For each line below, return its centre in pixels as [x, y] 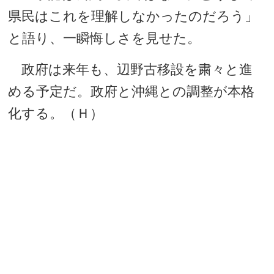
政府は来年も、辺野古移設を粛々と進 [131, 69]
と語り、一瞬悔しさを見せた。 [105, 38]
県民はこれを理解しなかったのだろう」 [133, 16]
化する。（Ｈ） [56, 113]
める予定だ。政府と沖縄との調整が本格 [131, 91]
